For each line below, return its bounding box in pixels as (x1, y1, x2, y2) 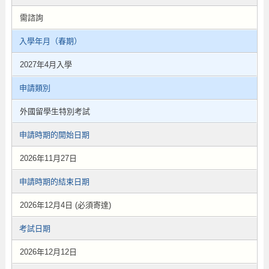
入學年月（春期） (19, 37, 82, 46)
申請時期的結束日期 (19, 177, 89, 186)
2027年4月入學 (19, 60, 72, 69)
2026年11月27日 (19, 154, 77, 163)
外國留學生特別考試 (19, 107, 90, 116)
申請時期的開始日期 (19, 130, 89, 139)
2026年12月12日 (19, 247, 77, 256)
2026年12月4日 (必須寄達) (19, 201, 111, 210)
